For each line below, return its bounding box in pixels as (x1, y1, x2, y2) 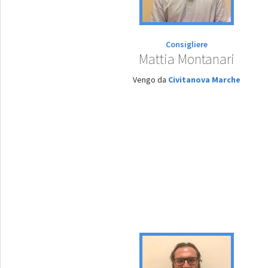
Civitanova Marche (168, 74, 240, 85)
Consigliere (166, 39, 208, 50)
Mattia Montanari (139, 50, 234, 68)
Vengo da (133, 74, 168, 85)
